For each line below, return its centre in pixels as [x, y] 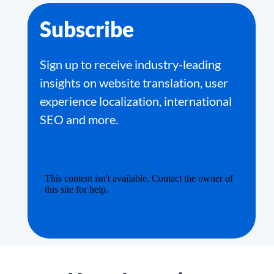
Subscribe [87, 29]
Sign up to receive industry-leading [130, 64]
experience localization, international [136, 101]
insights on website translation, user [134, 83]
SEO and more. [79, 119]
